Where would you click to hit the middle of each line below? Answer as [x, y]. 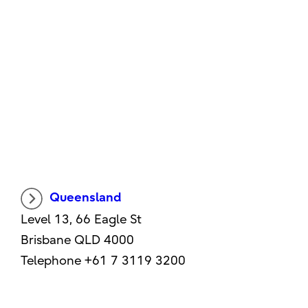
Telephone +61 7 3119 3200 [103, 261]
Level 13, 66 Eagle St [81, 220]
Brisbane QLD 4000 [78, 241]
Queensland [86, 198]
